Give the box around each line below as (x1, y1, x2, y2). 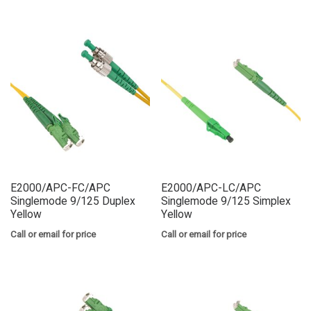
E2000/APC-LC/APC (161, 181, 262, 195)
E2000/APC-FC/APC (10, 181, 110, 195)
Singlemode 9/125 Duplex (10, 194, 135, 208)
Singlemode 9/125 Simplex (161, 194, 292, 208)
